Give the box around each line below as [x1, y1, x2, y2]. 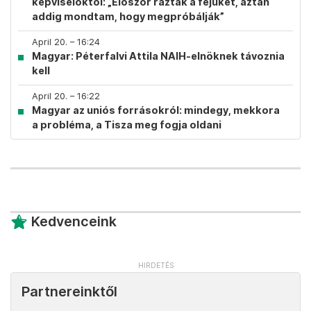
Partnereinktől [22, 283, 117, 300]
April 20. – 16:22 [32, 91, 100, 101]
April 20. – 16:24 [32, 37, 100, 47]
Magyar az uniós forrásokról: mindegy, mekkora [32, 104, 280, 116]
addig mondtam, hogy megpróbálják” [32, 10, 224, 22]
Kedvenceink [31, 213, 117, 230]
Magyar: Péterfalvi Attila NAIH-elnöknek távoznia [32, 50, 285, 62]
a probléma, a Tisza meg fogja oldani [32, 119, 221, 131]
